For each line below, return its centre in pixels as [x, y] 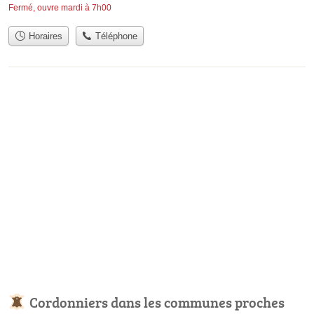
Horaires [44, 36]
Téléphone [115, 36]
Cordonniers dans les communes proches [157, 302]
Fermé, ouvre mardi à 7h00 [60, 7]
